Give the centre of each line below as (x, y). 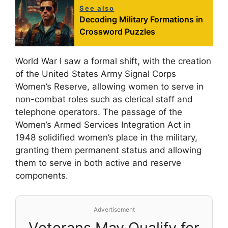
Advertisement (114, 209)
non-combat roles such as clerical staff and (104, 99)
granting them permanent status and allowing (108, 150)
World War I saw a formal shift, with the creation (113, 61)
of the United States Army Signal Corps (96, 74)
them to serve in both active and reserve (98, 163)
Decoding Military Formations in (141, 20)
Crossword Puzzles (118, 32)
